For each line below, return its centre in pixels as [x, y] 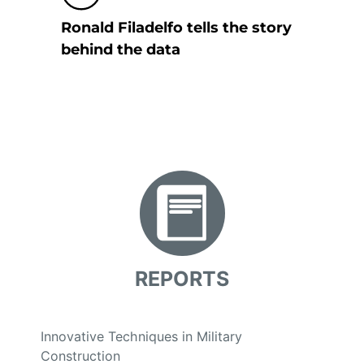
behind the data [121, 50]
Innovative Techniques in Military [141, 337]
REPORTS [182, 279]
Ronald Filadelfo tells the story [176, 28]
